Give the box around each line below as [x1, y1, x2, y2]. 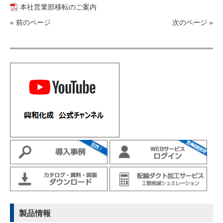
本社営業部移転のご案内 [19, 3, 97, 11]
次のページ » [172, 19, 214, 26]
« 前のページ [9, 19, 51, 26]
